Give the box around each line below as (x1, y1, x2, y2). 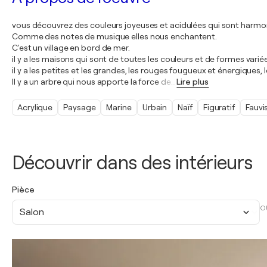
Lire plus (176, 77, 209, 86)
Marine (106, 103, 132, 112)
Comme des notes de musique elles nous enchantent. (12, 32, 218, 41)
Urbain (142, 103, 167, 112)
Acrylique (17, 103, 53, 112)
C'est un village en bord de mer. (12, 43, 130, 52)
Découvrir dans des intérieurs (12, 152, 253, 174)
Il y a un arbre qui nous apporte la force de (12, 77, 171, 86)
